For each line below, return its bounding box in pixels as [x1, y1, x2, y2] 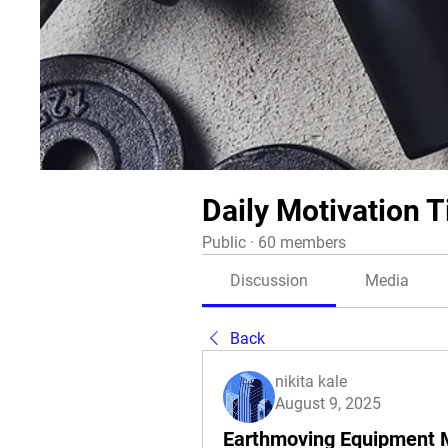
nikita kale [275, 372, 347, 391]
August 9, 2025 [275, 394, 381, 413]
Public [202, 233, 246, 252]
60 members [258, 233, 346, 252]
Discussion [230, 271, 309, 290]
